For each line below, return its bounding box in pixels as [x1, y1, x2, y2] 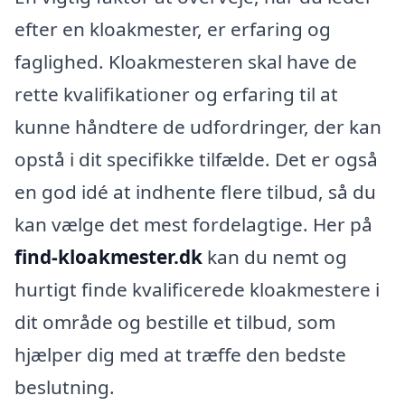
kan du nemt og [202, 244, 347, 269]
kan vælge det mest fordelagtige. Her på [14, 212, 372, 237]
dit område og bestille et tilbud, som [14, 309, 335, 334]
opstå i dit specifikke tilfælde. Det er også [14, 146, 378, 172]
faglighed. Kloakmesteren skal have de [14, 49, 357, 74]
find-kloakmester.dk [14, 244, 202, 269]
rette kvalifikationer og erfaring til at [14, 81, 338, 107]
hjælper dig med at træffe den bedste [14, 342, 346, 367]
